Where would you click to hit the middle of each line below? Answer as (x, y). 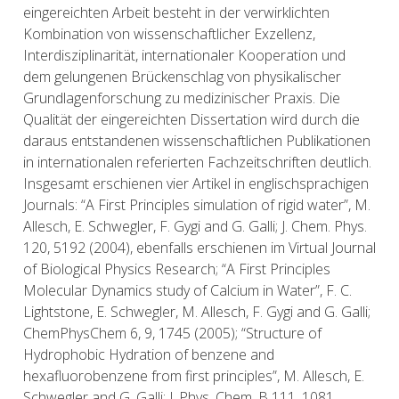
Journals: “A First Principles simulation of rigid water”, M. (197, 205)
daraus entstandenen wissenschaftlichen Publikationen (197, 141)
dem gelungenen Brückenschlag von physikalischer (182, 77)
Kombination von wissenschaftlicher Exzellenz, (169, 34)
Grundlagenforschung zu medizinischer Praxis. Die (182, 98)
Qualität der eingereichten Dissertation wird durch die (191, 119)
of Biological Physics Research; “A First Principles (177, 269)
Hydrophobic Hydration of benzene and (149, 354)
